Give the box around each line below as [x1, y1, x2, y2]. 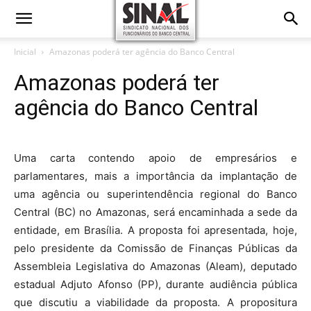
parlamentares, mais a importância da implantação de [14, 169, 297, 183]
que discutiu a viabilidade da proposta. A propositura [14, 296, 297, 309]
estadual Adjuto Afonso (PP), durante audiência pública [14, 278, 297, 291]
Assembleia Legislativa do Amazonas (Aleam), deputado [14, 260, 297, 273]
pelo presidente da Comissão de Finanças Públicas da [14, 242, 297, 255]
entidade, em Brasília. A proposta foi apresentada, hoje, [14, 224, 297, 237]
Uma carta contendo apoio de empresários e [14, 151, 297, 165]
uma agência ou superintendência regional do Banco [14, 187, 297, 201]
